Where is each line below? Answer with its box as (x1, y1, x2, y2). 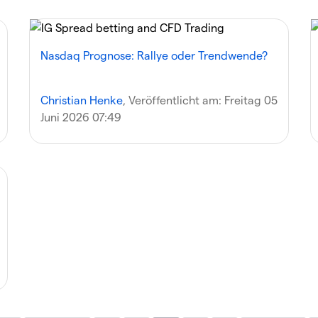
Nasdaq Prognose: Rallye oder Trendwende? (40, 48, 268, 62)
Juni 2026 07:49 (40, 110, 121, 124)
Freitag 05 (224, 93, 278, 106)
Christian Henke (40, 93, 123, 106)
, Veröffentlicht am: (122, 93, 224, 106)
